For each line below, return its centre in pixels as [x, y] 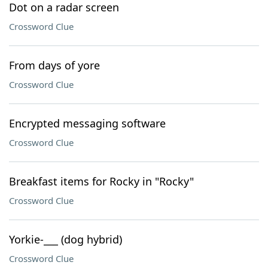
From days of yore [54, 65]
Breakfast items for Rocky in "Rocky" [101, 181]
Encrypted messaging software [87, 123]
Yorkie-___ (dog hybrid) [66, 239]
